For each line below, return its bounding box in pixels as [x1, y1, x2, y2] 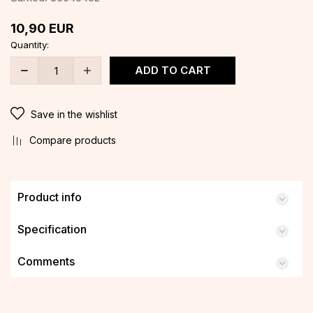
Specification [17, 221, 87, 236]
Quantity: [10, 39, 49, 50]
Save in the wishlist [31, 108, 117, 120]
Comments [17, 254, 75, 268]
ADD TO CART [134, 64, 211, 77]
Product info [17, 189, 82, 204]
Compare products [29, 133, 116, 146]
